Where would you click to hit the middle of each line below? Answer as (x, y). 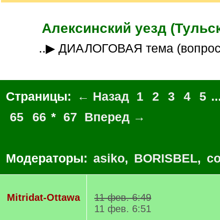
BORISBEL (166, 158)
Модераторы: (48, 158)
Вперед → (115, 117)
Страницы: (40, 96)
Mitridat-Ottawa (43, 197)
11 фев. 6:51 (123, 209)
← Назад (103, 96)
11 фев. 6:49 (123, 197)
